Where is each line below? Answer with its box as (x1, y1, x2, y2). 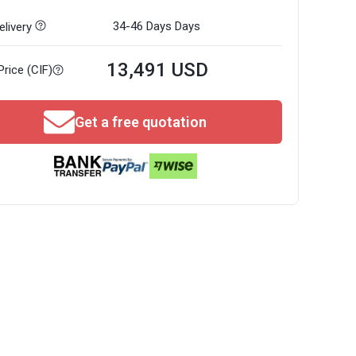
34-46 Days (113, 19, 172, 33)
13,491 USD (106, 59, 209, 81)
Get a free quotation (75, 114, 207, 130)
